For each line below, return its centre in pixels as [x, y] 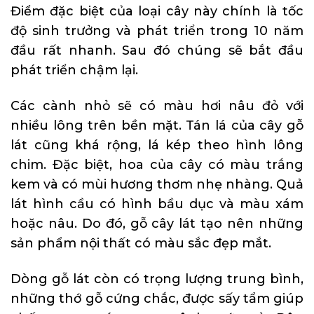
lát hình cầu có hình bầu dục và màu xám [157, 204]
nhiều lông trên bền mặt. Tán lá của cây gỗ [157, 125]
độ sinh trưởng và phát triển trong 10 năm [157, 30]
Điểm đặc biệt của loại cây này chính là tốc [157, 11]
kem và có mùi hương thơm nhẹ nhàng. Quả [157, 184]
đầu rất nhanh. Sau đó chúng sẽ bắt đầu [157, 50]
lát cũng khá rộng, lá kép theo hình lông [157, 145]
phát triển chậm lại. [74, 70]
